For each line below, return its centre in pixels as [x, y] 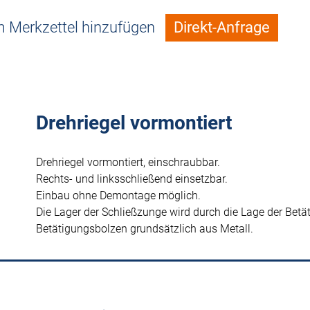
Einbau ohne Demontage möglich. [118, 195]
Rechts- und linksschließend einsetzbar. [132, 179]
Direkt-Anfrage [222, 27]
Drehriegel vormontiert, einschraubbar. [128, 162]
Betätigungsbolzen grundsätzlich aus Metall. [145, 229]
